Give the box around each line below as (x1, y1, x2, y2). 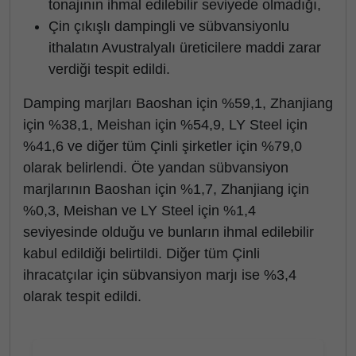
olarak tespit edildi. (23, 288, 141, 304)
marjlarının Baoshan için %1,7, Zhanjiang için (23, 181, 309, 197)
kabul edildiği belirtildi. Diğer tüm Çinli (23, 246, 260, 261)
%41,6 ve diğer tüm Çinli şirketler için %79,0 (23, 138, 302, 154)
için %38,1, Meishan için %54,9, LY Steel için (23, 117, 308, 133)
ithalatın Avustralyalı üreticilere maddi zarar (48, 40, 321, 56)
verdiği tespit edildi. (48, 61, 170, 77)
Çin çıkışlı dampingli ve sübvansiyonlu (48, 18, 289, 34)
